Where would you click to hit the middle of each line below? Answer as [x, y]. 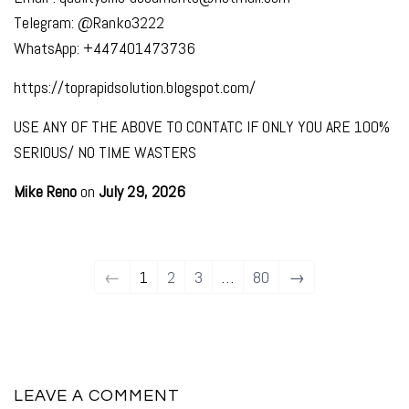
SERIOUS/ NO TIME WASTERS [105, 152]
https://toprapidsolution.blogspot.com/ [135, 87]
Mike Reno [45, 191]
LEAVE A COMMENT [97, 395]
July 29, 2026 [142, 191]
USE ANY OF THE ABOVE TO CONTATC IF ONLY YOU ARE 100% [202, 126]
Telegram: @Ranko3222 [89, 22]
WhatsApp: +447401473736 [105, 47]
